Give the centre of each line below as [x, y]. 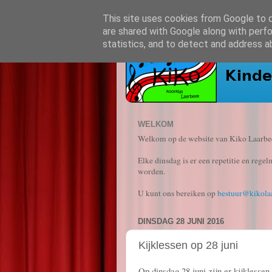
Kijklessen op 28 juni [188, 246]
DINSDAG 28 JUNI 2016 [181, 221]
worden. [151, 171]
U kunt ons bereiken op [178, 193]
